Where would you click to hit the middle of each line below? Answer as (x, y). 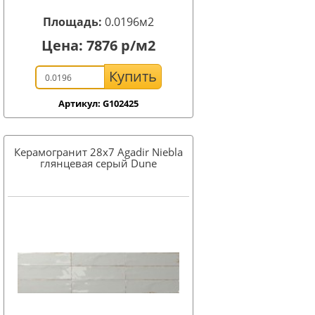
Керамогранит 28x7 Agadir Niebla (98, 152)
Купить (133, 76)
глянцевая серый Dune (98, 163)
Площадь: (74, 22)
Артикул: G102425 (98, 103)
